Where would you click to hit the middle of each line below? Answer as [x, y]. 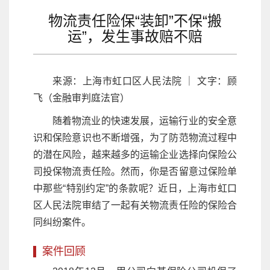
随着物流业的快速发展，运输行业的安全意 [145, 121]
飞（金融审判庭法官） [81, 98]
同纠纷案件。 [62, 222]
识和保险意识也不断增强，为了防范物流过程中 [135, 137]
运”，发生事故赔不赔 [135, 36]
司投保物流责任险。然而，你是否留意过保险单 [135, 171]
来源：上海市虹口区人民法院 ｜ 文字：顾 [145, 81]
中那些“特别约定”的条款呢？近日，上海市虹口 [135, 188]
